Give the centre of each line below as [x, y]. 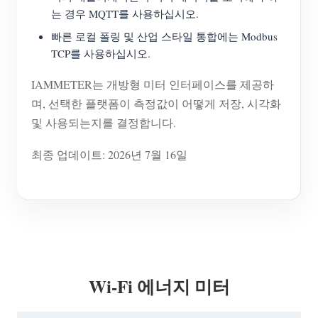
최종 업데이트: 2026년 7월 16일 [109, 155]
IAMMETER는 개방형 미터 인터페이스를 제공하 [153, 84]
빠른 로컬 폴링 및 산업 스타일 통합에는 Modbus [164, 37]
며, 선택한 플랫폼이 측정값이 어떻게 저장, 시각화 [156, 104]
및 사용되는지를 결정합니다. [104, 123]
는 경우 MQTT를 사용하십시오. [125, 14]
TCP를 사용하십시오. [101, 54]
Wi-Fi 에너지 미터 [159, 286]
